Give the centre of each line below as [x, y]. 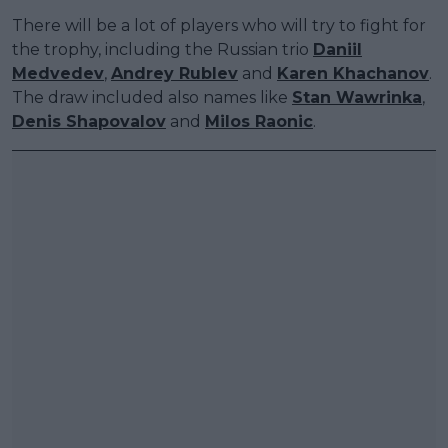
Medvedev [58, 73]
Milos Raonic [259, 121]
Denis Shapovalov [89, 121]
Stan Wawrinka [357, 97]
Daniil [337, 49]
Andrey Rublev [174, 73]
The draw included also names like [152, 97]
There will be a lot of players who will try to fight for [219, 25]
